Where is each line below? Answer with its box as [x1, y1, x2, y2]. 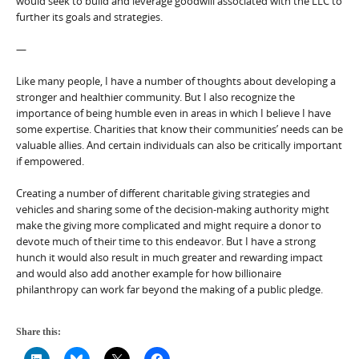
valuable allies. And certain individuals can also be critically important [16, 137, 342, 152]
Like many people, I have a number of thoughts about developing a [16, 73, 336, 88]
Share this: [16, 325, 61, 337]
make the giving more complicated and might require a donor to [16, 217, 321, 232]
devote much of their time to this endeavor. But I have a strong [16, 233, 316, 248]
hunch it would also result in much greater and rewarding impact [16, 249, 323, 264]
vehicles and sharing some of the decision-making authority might [16, 201, 329, 216]
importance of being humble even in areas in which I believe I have [16, 105, 331, 120]
